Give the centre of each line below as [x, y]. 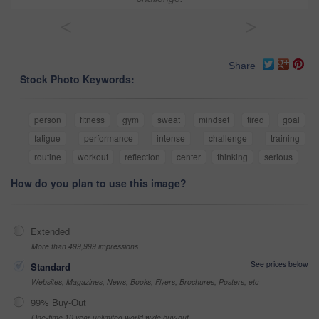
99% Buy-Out [58, 303]
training [285, 138]
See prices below [279, 264]
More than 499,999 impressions [85, 246]
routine [48, 157]
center [189, 157]
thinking [232, 157]
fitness [92, 120]
